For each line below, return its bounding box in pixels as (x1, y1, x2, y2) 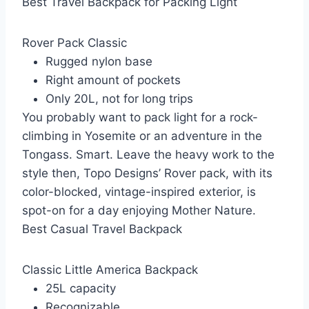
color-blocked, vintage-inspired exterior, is (22, 185, 256, 199)
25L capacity (46, 281, 116, 296)
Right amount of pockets (46, 73, 181, 88)
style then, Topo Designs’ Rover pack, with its (22, 166, 272, 181)
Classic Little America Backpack (22, 263, 198, 277)
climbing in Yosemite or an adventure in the (22, 129, 262, 143)
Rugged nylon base (46, 54, 152, 69)
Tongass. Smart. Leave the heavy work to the (22, 148, 275, 162)
